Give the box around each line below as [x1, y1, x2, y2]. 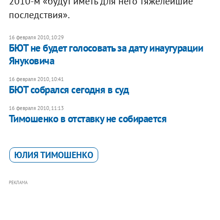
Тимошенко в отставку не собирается [8, 111, 167, 125]
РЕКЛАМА [8, 179, 27, 185]
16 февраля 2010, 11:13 [8, 104, 64, 111]
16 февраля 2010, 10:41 [8, 75, 64, 82]
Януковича [8, 54, 55, 67]
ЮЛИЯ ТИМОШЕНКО [14, 149, 93, 161]
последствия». [8, 8, 70, 21]
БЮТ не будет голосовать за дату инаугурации [8, 41, 203, 55]
